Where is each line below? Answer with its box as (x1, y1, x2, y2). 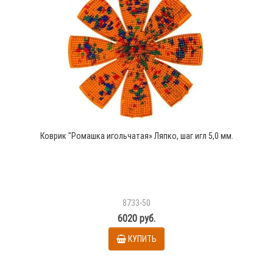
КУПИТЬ (128, 233, 157, 244)
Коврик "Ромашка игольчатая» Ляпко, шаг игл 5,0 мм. (40, 130, 233, 142)
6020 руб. (118, 212, 155, 225)
